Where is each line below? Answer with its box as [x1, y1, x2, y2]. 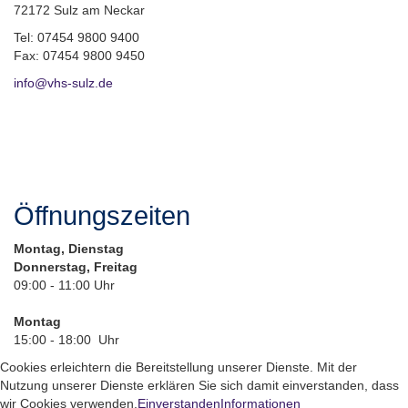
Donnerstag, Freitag [14, 259, 138, 274]
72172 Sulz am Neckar [14, 2, 145, 17]
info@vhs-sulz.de [14, 75, 113, 90]
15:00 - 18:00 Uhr [14, 331, 119, 347]
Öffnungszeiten [14, 200, 190, 230]
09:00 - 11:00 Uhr [14, 277, 115, 292]
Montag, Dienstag [14, 240, 124, 256]
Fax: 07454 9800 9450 [14, 47, 145, 63]
